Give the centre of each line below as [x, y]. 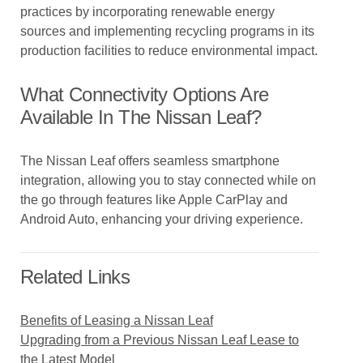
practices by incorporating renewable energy [147, 12]
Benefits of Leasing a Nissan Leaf [117, 320]
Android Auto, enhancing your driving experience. [162, 219]
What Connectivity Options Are [145, 94]
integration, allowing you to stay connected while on [168, 180]
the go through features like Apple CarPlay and [154, 200]
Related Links [75, 277]
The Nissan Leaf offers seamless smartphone [150, 161]
